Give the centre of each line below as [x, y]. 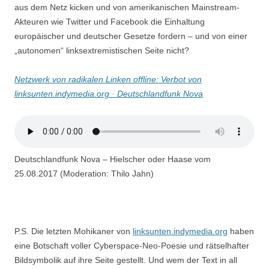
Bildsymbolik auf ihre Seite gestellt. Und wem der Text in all [126, 260]
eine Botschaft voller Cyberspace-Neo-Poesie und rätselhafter [132, 245]
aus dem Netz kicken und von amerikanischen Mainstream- [127, 7]
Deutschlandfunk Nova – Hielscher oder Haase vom [113, 159]
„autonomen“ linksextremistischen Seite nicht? [102, 50]
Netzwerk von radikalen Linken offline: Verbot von [108, 79]
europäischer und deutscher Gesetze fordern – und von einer [131, 36]
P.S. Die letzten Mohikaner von [74, 231]
